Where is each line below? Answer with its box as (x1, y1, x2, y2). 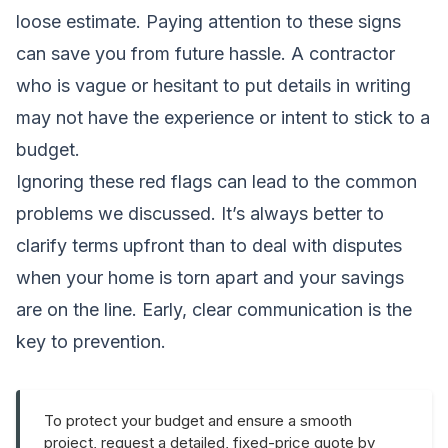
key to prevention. (16, 330, 166, 352)
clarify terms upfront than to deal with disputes (16, 234, 402, 256)
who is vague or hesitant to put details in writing (16, 74, 411, 96)
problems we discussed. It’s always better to (16, 202, 384, 224)
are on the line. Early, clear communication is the (16, 298, 412, 320)
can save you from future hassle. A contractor (16, 42, 395, 64)
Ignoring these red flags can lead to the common (16, 170, 417, 192)
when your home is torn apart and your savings (16, 266, 404, 288)
